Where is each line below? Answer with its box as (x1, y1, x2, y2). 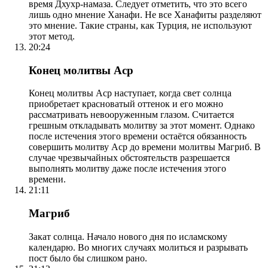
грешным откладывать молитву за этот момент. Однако (29, 120, 255, 131)
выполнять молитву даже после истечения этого (29, 163, 226, 174)
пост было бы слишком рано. (29, 252, 147, 263)
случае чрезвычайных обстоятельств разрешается (29, 153, 230, 163)
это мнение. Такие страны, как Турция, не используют (29, 20, 252, 31)
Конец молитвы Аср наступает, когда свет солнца (29, 88, 232, 99)
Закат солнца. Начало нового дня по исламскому (29, 231, 227, 242)
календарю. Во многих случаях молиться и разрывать (29, 242, 248, 252)
